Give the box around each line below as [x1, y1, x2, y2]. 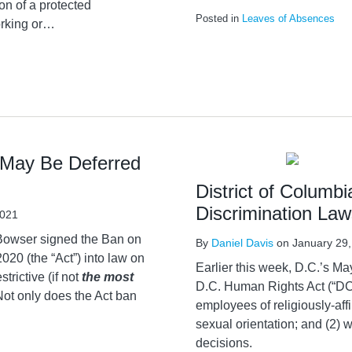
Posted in [196, 13, 242, 24]
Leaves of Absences [242, 13, 335, 24]
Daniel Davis [211, 236, 273, 249]
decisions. [196, 336, 252, 350]
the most [82, 270, 134, 284]
